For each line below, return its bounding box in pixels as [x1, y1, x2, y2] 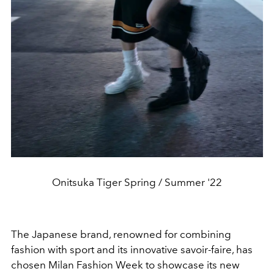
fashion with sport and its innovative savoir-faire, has [11, 243, 253, 256]
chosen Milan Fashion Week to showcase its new [11, 259, 240, 272]
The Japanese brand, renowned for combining [11, 228, 231, 241]
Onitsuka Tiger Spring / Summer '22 [52, 176, 222, 189]
